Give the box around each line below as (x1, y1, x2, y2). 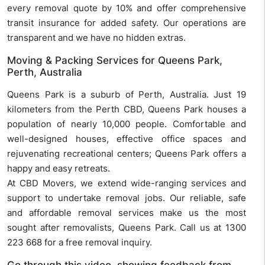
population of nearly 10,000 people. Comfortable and (7, 118, 246, 130)
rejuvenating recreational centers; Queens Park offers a (7, 148, 246, 160)
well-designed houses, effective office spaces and (7, 133, 246, 145)
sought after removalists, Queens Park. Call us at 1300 (7, 222, 246, 234)
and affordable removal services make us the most (7, 207, 246, 219)
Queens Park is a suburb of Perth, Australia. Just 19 (7, 89, 246, 101)
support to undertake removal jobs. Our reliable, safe (7, 192, 246, 204)
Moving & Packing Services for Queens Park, (7, 54, 222, 67)
